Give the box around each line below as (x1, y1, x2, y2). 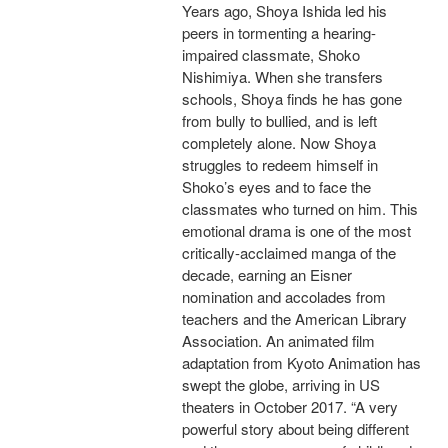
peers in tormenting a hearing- (182, 22, 376, 44)
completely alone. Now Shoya (182, 132, 376, 154)
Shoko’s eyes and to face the (182, 176, 371, 198)
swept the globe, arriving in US (182, 374, 380, 396)
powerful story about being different (182, 418, 409, 440)
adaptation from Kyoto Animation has (182, 352, 421, 374)
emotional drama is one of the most (182, 220, 411, 242)
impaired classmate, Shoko (182, 44, 360, 66)
